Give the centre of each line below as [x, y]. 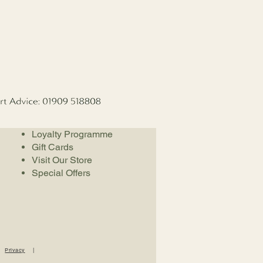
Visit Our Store [62, 160]
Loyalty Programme [72, 134]
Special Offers [61, 173]
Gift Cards [53, 147]
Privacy [15, 250]
